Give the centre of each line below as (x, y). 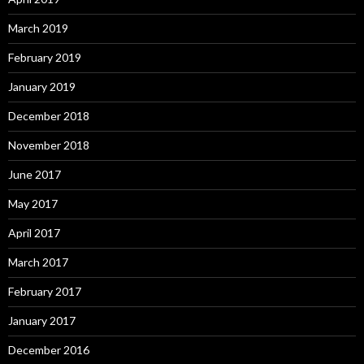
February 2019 (45, 57)
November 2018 (49, 145)
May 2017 (33, 203)
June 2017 (35, 174)
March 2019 (38, 28)
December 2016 (49, 349)
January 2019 (42, 86)
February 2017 (45, 291)
